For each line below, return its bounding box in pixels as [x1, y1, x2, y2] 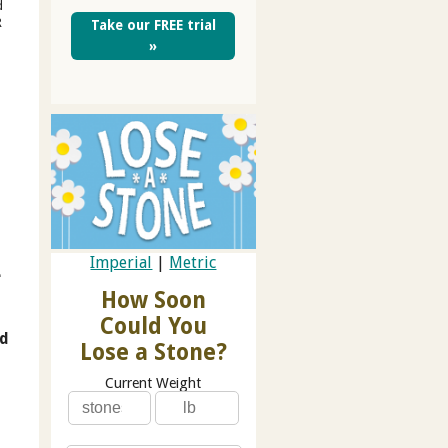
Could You [99, 313, 207, 340]
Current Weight [105, 375, 202, 392]
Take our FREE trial [90, 16, 216, 33]
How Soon [100, 287, 206, 314]
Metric [169, 253, 217, 273]
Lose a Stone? [79, 339, 227, 366]
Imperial [90, 253, 153, 273]
